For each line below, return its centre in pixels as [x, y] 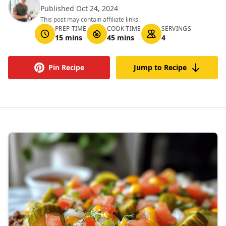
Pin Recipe [66, 67]
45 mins [120, 38]
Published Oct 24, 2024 [79, 8]
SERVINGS [176, 29]
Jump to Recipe [160, 67]
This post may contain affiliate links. [90, 19]
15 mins [69, 38]
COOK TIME [124, 29]
